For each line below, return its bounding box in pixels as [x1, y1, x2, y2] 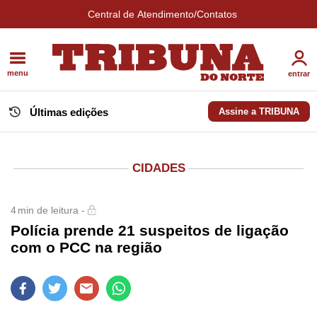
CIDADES [132, 161, 185, 175]
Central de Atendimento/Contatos [87, 8, 237, 20]
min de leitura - [18, 204, 85, 217]
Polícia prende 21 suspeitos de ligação [11, 222, 289, 239]
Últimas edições [30, 106, 108, 119]
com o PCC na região [11, 239, 162, 256]
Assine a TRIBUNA [219, 106, 299, 117]
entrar [288, 69, 310, 78]
